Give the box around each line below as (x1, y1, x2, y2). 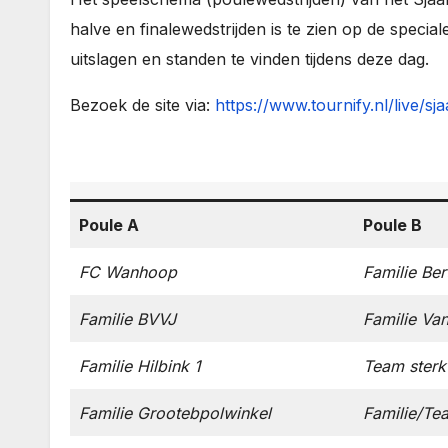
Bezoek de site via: (70, 95, 215, 115)
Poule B (363, 215, 422, 235)
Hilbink (137, 356, 189, 376)
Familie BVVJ (79, 309, 176, 329)
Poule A (79, 215, 139, 235)
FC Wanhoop (79, 262, 177, 282)
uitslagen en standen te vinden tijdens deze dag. (70, 49, 429, 69)
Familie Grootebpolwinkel (79, 403, 271, 423)
